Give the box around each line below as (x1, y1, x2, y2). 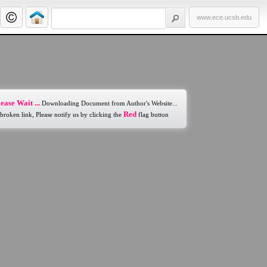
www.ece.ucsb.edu (197, 14, 252, 21)
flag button (136, 111, 169, 118)
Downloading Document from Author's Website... (40, 100, 178, 107)
